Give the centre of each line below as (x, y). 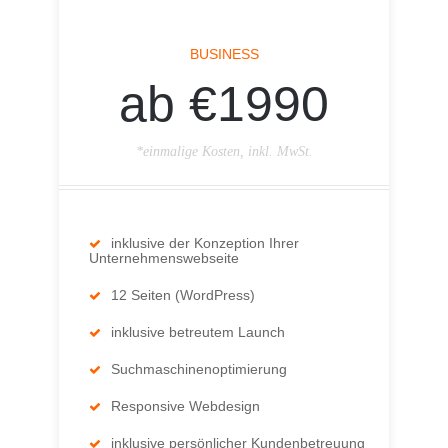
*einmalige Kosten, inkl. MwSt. (224, 152)
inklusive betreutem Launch (198, 332)
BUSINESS (224, 54)
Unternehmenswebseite (164, 258)
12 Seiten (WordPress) (183, 295)
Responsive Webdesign (185, 406)
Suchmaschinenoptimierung (199, 369)
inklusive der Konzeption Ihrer (205, 243)
